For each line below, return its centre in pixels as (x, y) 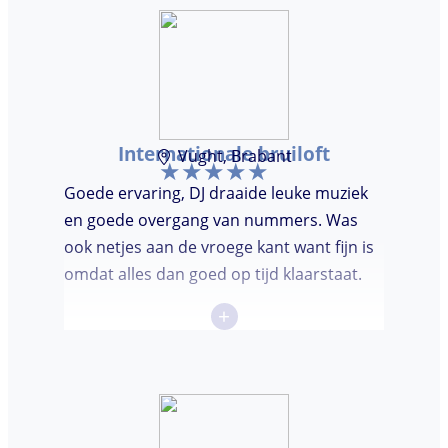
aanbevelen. (109, 52)
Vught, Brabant (235, 156)
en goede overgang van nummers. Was (211, 220)
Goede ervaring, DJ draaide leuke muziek (216, 193)
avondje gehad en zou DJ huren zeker (203, 25)
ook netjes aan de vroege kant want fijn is (219, 247)
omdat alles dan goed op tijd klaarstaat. (213, 274)
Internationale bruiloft (224, 154)
